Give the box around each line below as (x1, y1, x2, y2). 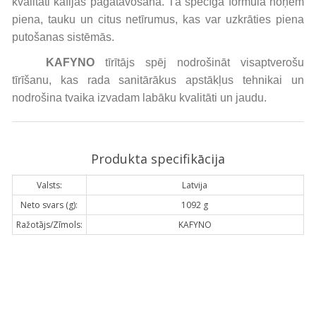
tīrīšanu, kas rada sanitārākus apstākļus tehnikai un (11, 73, 305, 86)
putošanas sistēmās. (11, 31, 114, 44)
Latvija (182, 178, 208, 191)
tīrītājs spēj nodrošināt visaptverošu (94, 56, 305, 68)
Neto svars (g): (20, 198, 78, 211)
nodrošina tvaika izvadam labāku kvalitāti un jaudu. (11, 91, 267, 104)
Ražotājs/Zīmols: (16, 218, 83, 231)
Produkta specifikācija (90, 150, 225, 167)
